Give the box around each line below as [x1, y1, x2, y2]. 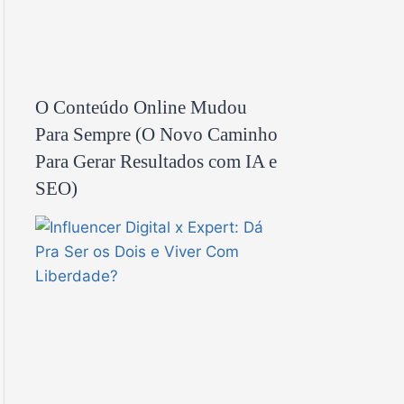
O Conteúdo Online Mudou [35, 96, 247, 117]
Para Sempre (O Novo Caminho [35, 124, 278, 144]
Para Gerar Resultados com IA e [35, 151, 277, 171]
